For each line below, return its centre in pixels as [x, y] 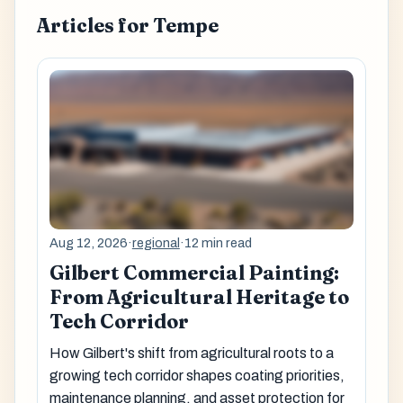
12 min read [218, 242]
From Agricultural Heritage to [199, 298]
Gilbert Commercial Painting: [194, 273]
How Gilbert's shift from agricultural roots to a [191, 354]
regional [156, 242]
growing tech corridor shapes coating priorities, [197, 376]
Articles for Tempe [128, 25]
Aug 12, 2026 [88, 242]
